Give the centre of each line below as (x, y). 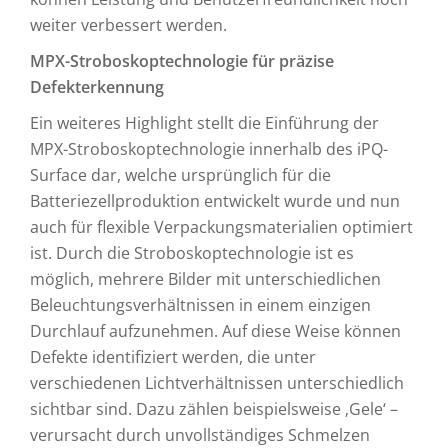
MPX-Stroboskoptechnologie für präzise (182, 61)
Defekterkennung (97, 87)
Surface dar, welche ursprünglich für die (180, 175)
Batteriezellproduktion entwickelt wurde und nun (215, 201)
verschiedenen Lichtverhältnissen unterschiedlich (217, 383)
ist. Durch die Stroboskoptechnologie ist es (192, 253)
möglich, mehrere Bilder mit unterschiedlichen (205, 279)
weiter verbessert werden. (128, 25)
